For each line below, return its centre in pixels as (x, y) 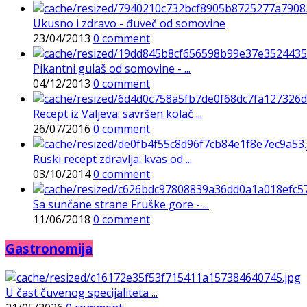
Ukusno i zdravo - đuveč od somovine (129, 24)
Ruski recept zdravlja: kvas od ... (112, 159)
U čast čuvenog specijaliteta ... (82, 292)
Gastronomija (49, 249)
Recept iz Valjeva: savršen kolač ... (118, 114)
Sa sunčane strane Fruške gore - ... (121, 205)
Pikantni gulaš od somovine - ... (112, 69)
